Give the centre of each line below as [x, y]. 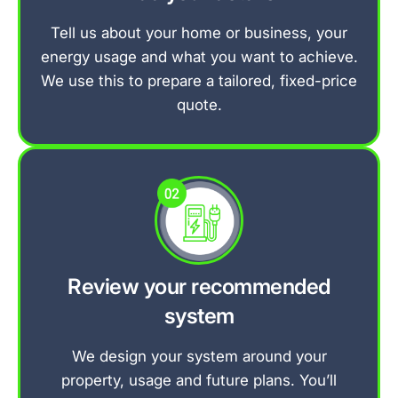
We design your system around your [199, 356]
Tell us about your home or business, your [199, 32]
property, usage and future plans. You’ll [199, 380]
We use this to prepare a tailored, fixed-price [199, 80]
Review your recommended [199, 286]
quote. [199, 104]
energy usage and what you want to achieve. [199, 56]
